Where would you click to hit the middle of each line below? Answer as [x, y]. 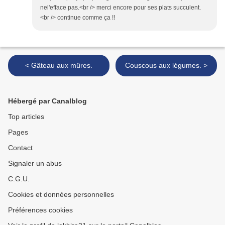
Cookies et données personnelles [61, 195]
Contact [20, 148]
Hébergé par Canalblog [47, 101]
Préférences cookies [40, 210]
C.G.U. [19, 179]
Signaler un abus [35, 163]
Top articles [26, 117]
